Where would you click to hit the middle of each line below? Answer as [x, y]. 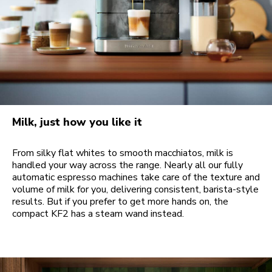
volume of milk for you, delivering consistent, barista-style [135, 189]
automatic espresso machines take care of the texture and [136, 177]
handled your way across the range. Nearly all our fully [127, 165]
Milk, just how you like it [77, 122]
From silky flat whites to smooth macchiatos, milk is [123, 153]
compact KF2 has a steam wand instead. [98, 213]
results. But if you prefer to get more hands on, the [120, 201]
